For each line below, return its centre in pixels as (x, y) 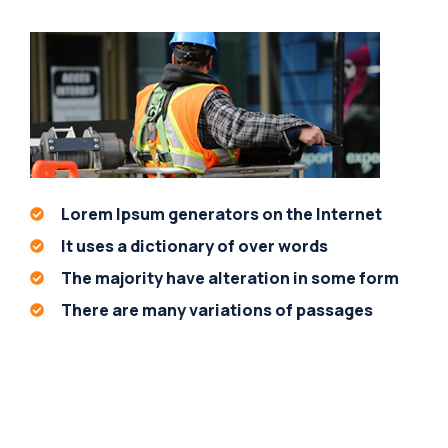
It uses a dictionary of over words (194, 246)
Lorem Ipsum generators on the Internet (221, 214)
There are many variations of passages (216, 310)
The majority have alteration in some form (229, 278)
